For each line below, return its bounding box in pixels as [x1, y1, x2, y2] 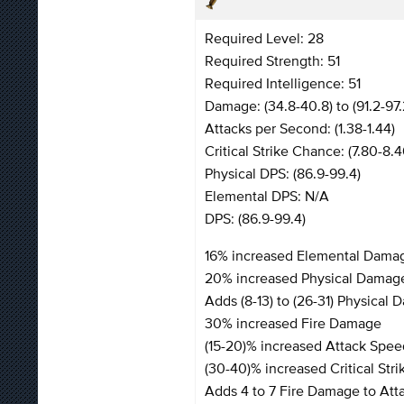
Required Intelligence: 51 [205, 74, 361, 91]
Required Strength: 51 [205, 51, 340, 69]
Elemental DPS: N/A [205, 187, 329, 204]
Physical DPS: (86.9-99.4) [205, 164, 361, 181]
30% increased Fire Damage [205, 314, 381, 331]
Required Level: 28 [205, 29, 324, 46]
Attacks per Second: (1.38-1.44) [205, 119, 395, 136]
